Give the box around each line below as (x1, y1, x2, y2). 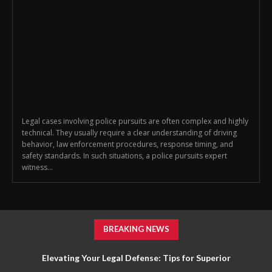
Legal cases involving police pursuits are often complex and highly (22, 116, 248, 127)
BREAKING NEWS (103, 224, 169, 234)
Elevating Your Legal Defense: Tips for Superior (41, 253, 231, 263)
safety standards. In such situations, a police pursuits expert (22, 151, 227, 161)
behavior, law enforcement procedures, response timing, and (22, 139, 233, 150)
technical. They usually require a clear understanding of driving (22, 127, 237, 138)
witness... (22, 162, 53, 173)
